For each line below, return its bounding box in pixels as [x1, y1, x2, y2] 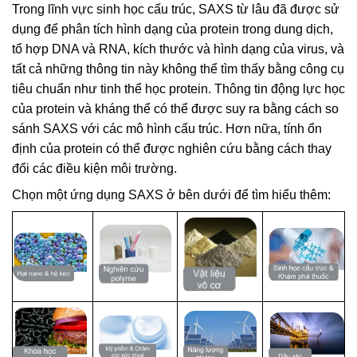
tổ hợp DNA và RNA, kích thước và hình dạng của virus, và [12, 42, 344, 57]
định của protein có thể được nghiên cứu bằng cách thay [12, 142, 331, 156]
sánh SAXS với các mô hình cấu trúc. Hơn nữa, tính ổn [12, 122, 322, 136]
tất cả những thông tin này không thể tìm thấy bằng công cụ [12, 62, 344, 76]
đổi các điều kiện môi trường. [12, 162, 177, 176]
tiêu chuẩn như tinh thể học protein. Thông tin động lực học [12, 82, 345, 96]
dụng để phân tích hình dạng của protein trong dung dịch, [12, 22, 333, 37]
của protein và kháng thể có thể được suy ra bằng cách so [12, 102, 339, 116]
